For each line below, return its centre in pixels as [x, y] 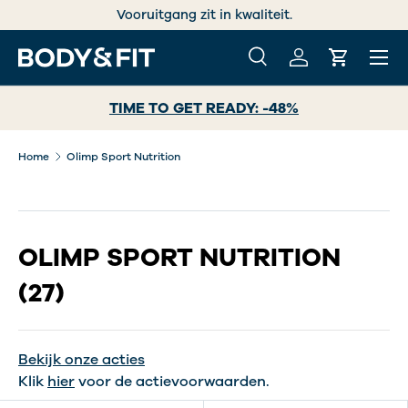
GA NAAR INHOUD [97, 31]
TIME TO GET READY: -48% [204, 108]
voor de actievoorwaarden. [172, 381]
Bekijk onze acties [82, 359]
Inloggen [328, 67]
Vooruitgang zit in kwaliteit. [204, 15]
